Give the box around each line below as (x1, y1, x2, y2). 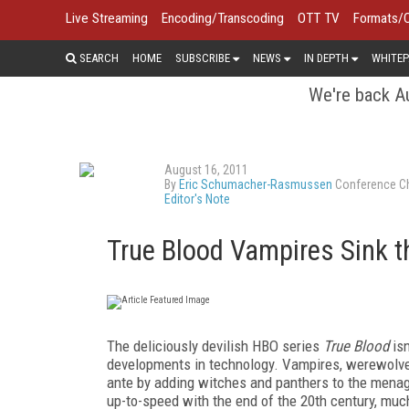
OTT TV (298, 10, 340, 26)
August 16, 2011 (164, 162, 248, 177)
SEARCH (77, 50, 119, 65)
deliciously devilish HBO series (133, 336, 323, 355)
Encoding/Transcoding (162, 10, 284, 26)
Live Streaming (66, 10, 148, 26)
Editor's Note (164, 191, 230, 206)
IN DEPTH (304, 50, 349, 65)
